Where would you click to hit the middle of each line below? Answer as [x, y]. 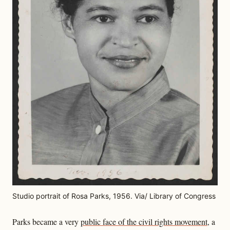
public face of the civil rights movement [144, 222]
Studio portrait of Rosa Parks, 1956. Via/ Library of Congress [114, 196]
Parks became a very [46, 222]
